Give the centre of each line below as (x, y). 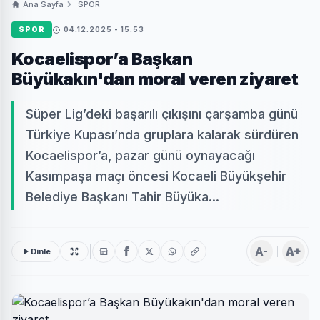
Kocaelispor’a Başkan (102, 59)
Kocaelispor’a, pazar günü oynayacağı (140, 156)
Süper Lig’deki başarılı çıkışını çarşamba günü (162, 114)
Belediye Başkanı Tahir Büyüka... (122, 197)
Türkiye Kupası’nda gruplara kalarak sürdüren (162, 135)
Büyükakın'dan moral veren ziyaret (155, 79)
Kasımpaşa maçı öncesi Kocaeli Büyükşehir (156, 176)
